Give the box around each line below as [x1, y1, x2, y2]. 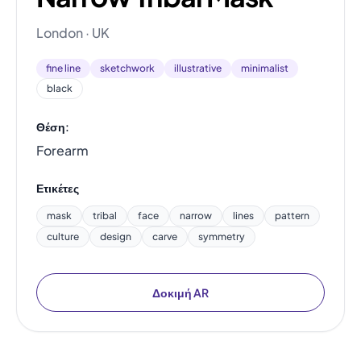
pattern [275, 209, 309, 222]
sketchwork [100, 61, 155, 74]
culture [47, 230, 79, 243]
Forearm [36, 141, 89, 159]
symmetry [198, 230, 245, 243]
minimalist [241, 61, 288, 74]
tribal [93, 209, 117, 222]
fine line [46, 61, 81, 74]
